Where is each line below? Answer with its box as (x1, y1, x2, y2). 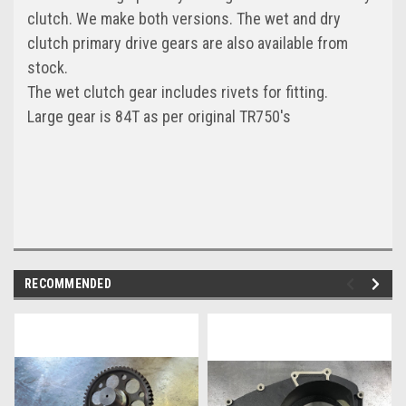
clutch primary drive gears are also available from (27, 34, 348, 53)
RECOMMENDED (24, 276, 111, 292)
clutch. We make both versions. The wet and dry (27, 9, 341, 29)
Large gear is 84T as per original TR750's (27, 107, 291, 127)
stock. (27, 58, 68, 78)
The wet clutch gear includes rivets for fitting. (27, 82, 328, 102)
